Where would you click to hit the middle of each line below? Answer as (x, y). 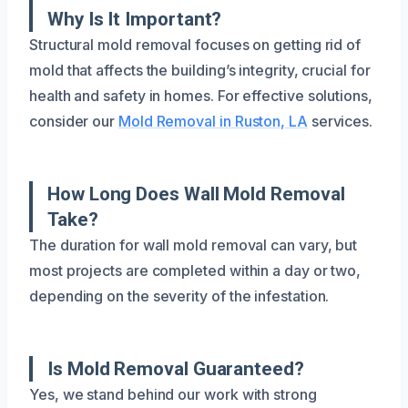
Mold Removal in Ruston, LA (213, 121)
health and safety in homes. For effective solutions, (201, 95)
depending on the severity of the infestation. (179, 296)
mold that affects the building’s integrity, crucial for (200, 70)
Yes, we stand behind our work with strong (173, 394)
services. (340, 121)
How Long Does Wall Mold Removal (196, 194)
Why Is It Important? (135, 19)
